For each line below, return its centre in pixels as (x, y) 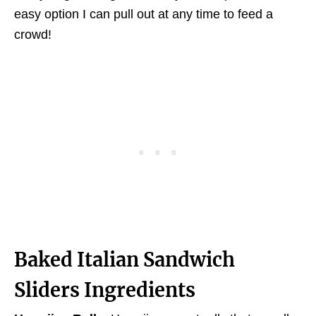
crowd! (33, 35)
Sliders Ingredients (105, 290)
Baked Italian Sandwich (124, 260)
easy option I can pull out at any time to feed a (144, 14)
